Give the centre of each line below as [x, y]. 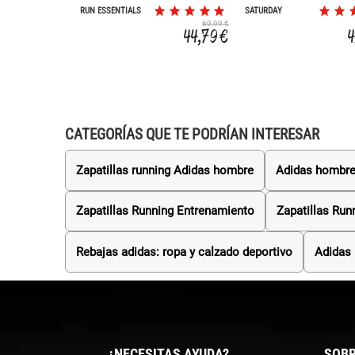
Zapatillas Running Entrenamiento [165, 211]
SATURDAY [264, 11]
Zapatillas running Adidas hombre [165, 170]
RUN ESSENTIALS [111, 11]
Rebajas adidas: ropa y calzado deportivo [184, 252]
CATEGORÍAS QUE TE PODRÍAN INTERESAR [193, 134]
